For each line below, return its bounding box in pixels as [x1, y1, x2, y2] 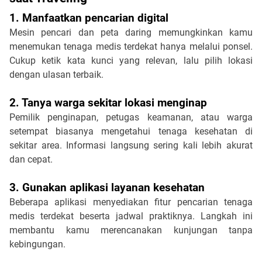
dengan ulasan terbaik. [9, 68, 104, 80]
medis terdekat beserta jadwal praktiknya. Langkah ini [9, 210, 253, 222]
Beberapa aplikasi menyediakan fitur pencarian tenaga [9, 196, 253, 208]
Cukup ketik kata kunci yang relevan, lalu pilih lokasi [9, 54, 253, 66]
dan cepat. [9, 153, 53, 165]
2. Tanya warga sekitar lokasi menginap [9, 96, 207, 109]
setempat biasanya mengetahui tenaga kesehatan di [9, 125, 253, 137]
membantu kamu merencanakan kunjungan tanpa [9, 224, 253, 236]
